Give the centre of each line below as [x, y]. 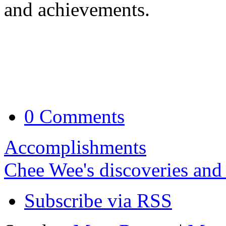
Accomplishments [75, 147]
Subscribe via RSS [98, 201]
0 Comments [74, 117]
